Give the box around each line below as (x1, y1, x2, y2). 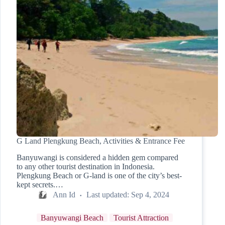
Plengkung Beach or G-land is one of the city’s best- (17, 171, 182, 180)
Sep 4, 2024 (131, 190, 170, 199)
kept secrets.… (17, 180, 63, 189)
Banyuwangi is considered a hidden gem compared (17, 153, 178, 162)
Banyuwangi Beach (41, 213, 103, 222)
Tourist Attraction (114, 213, 169, 222)
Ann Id (53, 190, 75, 199)
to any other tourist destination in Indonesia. (17, 162, 155, 171)
